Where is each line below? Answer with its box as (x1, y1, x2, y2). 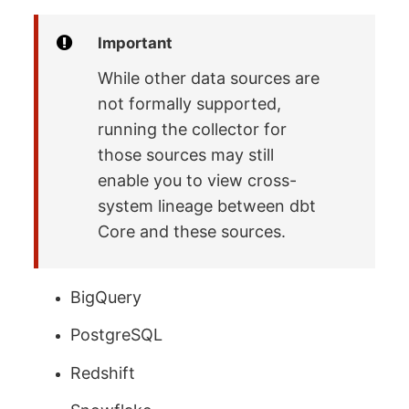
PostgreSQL (70, 325, 163, 345)
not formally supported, (98, 94, 282, 114)
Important (98, 33, 173, 52)
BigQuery (70, 287, 142, 307)
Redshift (70, 362, 136, 383)
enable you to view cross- (98, 171, 298, 191)
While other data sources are (98, 68, 320, 89)
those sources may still (98, 145, 275, 165)
